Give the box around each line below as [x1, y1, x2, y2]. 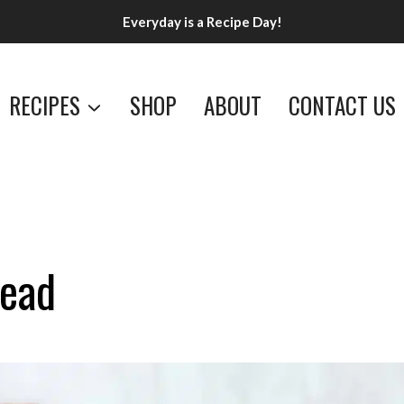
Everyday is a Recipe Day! [122, 13, 282, 30]
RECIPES [8, 87, 80, 122]
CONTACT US [288, 87, 396, 122]
